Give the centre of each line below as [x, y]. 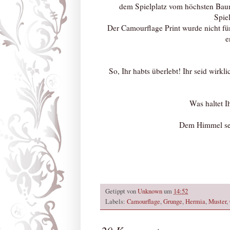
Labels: [116, 202]
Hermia [195, 202]
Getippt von [121, 191]
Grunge [173, 202]
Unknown [150, 191]
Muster [217, 202]
